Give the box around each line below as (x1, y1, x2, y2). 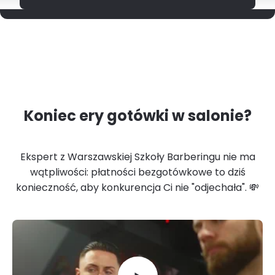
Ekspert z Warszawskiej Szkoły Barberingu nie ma (20, 150, 255, 165)
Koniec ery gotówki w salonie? (23, 106, 252, 126)
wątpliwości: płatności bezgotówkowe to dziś (29, 165, 246, 180)
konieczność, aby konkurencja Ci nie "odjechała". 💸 (16, 180, 259, 195)
